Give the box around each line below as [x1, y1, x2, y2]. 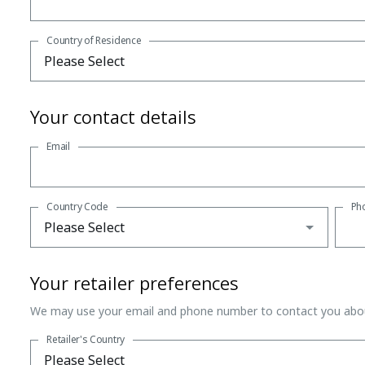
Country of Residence [46, 33, 142, 47]
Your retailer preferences [30, 270, 240, 295]
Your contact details [30, 103, 197, 129]
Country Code [46, 199, 108, 213]
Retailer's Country [46, 332, 125, 346]
